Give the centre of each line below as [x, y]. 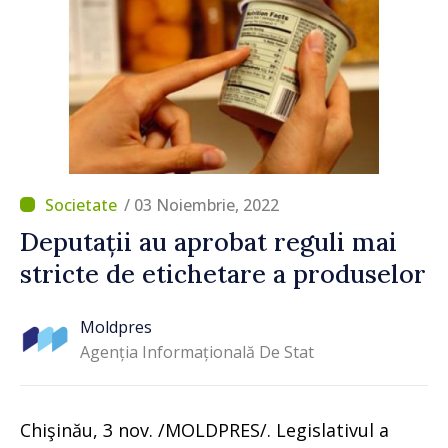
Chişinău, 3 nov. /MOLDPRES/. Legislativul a [204, 429]
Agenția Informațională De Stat [197, 352]
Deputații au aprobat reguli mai [208, 241]
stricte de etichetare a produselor [223, 273]
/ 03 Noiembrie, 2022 [201, 204]
